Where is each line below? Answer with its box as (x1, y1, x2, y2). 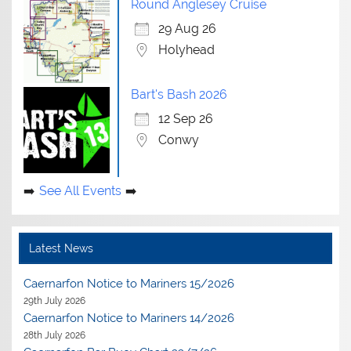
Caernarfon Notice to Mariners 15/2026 (24, 276, 235, 291)
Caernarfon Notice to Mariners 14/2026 (24, 310, 235, 325)
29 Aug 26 (158, 20, 217, 36)
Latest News (28, 241, 93, 255)
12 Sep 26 (158, 110, 214, 126)
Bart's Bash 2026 (131, 86, 228, 102)
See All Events (39, 183, 122, 198)
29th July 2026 (24, 294, 86, 306)
